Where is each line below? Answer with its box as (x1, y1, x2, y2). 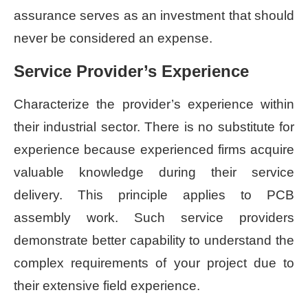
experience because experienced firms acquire (14, 142, 294, 157)
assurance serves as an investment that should (14, 8, 294, 23)
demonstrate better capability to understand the (14, 232, 294, 247)
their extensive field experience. (14, 278, 200, 293)
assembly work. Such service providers (14, 210, 294, 225)
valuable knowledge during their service (14, 164, 294, 179)
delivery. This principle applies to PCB (14, 187, 294, 202)
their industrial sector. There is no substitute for (14, 119, 294, 134)
